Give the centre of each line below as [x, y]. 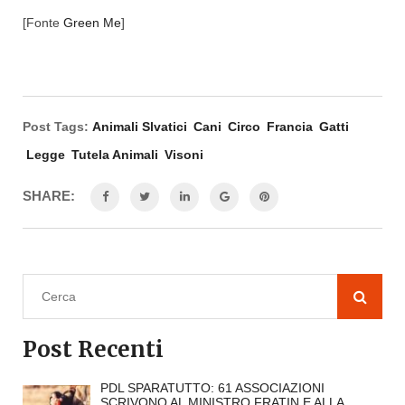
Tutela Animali [115, 155]
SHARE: [51, 196]
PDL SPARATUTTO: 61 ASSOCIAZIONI [212, 388]
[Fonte [43, 23]
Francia [290, 127]
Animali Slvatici [140, 127]
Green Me [92, 23]
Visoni [184, 155]
